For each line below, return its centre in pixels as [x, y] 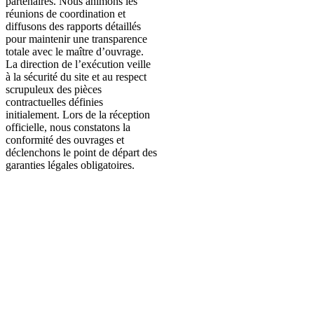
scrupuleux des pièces [54, 90]
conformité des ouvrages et [65, 140]
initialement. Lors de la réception [78, 115]
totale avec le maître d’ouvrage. [75, 52]
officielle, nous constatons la [68, 128]
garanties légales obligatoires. [70, 165]
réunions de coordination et [66, 14]
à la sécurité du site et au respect [76, 77]
